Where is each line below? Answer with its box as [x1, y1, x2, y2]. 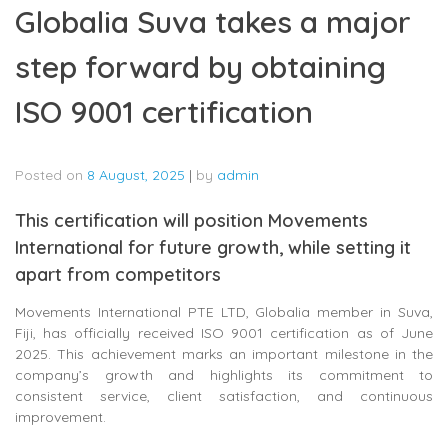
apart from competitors [15, 262, 221, 286]
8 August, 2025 [87, 165, 185, 184]
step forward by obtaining [15, 47, 386, 86]
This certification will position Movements [15, 208, 368, 232]
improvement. [15, 407, 106, 426]
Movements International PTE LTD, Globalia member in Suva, [15, 302, 433, 321]
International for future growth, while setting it [15, 235, 411, 259]
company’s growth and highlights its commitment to [15, 365, 433, 384]
